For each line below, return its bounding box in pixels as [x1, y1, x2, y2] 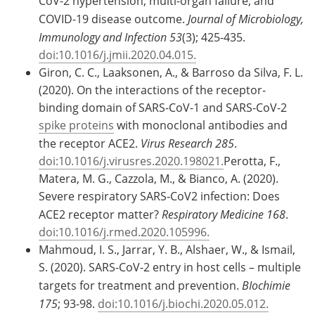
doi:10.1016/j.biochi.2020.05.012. [98, 295, 269, 311]
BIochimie [242, 277, 290, 292]
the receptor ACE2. [39, 135, 141, 151]
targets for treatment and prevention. [39, 277, 242, 293]
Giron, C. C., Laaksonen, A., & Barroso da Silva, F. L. [39, 64, 303, 80]
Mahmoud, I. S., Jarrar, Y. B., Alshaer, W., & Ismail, [39, 241, 295, 257]
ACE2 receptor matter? [39, 206, 162, 222]
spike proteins [39, 117, 114, 133]
